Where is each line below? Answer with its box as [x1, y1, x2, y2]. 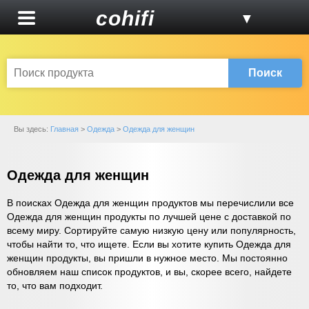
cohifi [95, 7, 154, 30]
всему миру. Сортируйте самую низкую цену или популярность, [7, 225, 296, 237]
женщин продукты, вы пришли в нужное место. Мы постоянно [7, 252, 288, 264]
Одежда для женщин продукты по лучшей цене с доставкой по [7, 211, 291, 223]
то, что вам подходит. [7, 280, 103, 292]
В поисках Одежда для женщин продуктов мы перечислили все [7, 197, 294, 209]
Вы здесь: [14, 125, 50, 133]
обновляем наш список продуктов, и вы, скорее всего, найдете [7, 266, 292, 278]
